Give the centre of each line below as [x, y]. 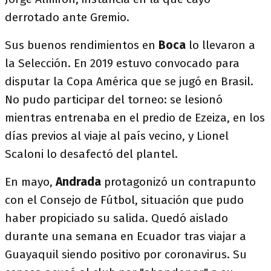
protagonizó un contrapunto [180, 182]
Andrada [80, 182]
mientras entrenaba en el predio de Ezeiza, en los [135, 118]
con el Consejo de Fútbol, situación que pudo [124, 200]
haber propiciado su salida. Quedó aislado [116, 218]
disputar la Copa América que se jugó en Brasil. [129, 81]
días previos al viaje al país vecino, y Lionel [117, 136]
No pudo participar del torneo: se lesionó [114, 100]
